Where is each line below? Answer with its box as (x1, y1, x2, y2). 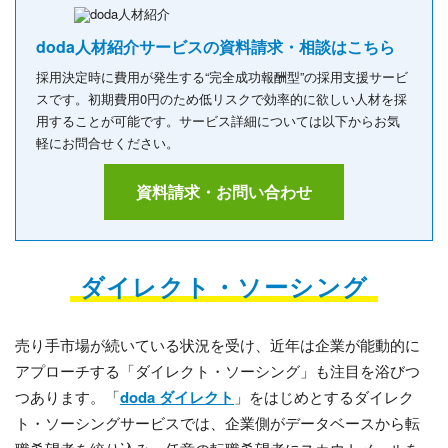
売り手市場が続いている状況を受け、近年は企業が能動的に (15, 334, 420, 356)
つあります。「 (15, 386, 120, 408)
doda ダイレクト (120, 386, 234, 409)
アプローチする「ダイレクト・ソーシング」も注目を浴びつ (15, 360, 420, 382)
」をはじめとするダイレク (234, 386, 414, 408)
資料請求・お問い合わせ (136, 180, 312, 204)
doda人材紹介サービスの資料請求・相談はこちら (36, 35, 395, 59)
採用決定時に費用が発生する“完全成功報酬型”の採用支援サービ (36, 67, 408, 87)
